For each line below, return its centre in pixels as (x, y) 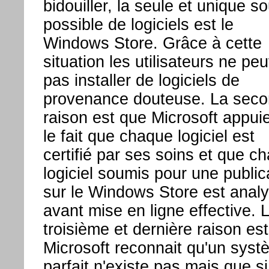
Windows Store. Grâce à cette (152, 44)
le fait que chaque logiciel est (149, 137)
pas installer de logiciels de (141, 81)
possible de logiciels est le (138, 25)
